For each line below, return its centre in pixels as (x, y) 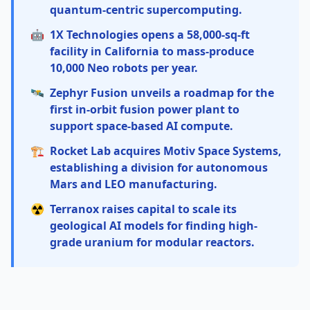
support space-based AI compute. (142, 126)
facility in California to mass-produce (152, 51)
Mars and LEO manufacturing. (134, 184)
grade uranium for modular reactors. (152, 242)
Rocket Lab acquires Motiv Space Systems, (166, 151)
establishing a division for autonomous (159, 167)
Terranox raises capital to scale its (143, 209)
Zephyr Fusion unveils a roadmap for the (162, 93)
